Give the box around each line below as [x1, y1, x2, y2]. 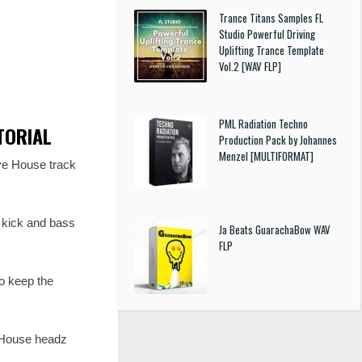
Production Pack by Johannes [219, 132, 337, 148]
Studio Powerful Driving [219, 26, 315, 42]
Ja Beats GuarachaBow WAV [219, 221, 330, 238]
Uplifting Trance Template [219, 42, 324, 58]
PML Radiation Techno [219, 116, 308, 132]
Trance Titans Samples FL [219, 10, 323, 26]
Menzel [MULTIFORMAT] [219, 148, 314, 164]
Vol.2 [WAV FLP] [219, 58, 281, 74]
